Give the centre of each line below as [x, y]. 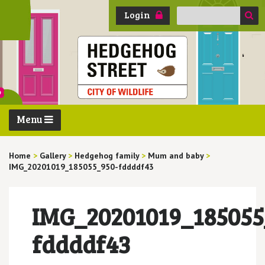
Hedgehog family [107, 155]
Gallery [53, 155]
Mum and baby [176, 155]
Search [188, 11]
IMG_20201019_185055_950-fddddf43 [81, 167]
